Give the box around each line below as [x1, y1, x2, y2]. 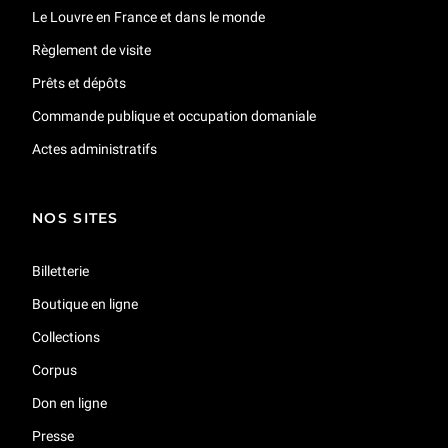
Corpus [32, 361, 77, 378]
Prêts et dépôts [32, 74, 126, 91]
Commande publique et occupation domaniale [32, 107, 316, 124]
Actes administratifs [32, 140, 157, 157]
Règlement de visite [32, 41, 151, 58]
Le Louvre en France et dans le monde [32, 8, 265, 25]
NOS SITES [32, 208, 119, 227]
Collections [32, 328, 100, 345]
